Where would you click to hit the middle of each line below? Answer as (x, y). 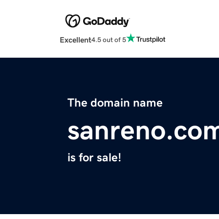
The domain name (115, 103)
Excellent (76, 40)
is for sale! (94, 158)
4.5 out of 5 (109, 39)
